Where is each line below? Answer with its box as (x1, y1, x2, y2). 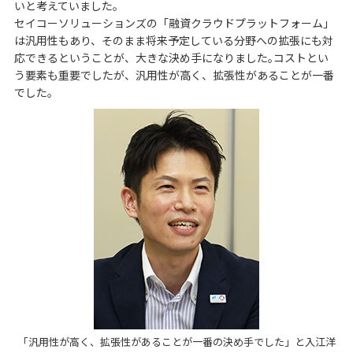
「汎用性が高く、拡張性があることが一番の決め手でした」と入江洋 (17, 333, 336, 349)
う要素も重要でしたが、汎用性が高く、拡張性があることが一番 (13, 66, 334, 83)
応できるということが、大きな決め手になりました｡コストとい (13, 49, 329, 65)
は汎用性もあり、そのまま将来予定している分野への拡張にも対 (13, 32, 333, 48)
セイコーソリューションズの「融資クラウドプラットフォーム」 (13, 14, 334, 31)
